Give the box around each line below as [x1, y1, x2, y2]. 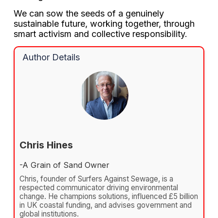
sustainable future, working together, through [14, 18, 195, 29]
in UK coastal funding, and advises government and [19, 200, 192, 210]
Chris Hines [19, 139, 73, 151]
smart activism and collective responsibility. [14, 28, 187, 39]
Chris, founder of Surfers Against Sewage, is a [19, 174, 173, 183]
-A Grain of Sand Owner [19, 160, 109, 170]
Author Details [22, 52, 80, 62]
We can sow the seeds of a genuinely [14, 8, 164, 18]
